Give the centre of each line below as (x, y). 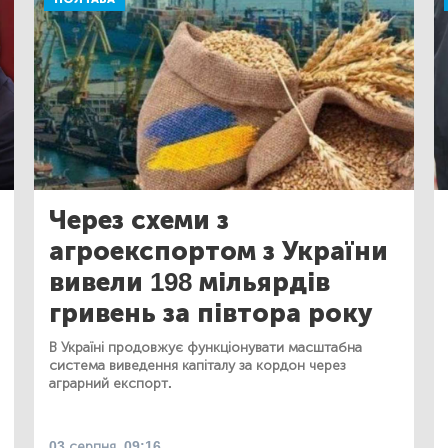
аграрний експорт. (110, 384)
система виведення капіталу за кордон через (197, 366)
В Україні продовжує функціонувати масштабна (205, 348)
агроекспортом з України (218, 252)
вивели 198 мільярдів (189, 283)
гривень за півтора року (211, 314)
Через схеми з (139, 221)
